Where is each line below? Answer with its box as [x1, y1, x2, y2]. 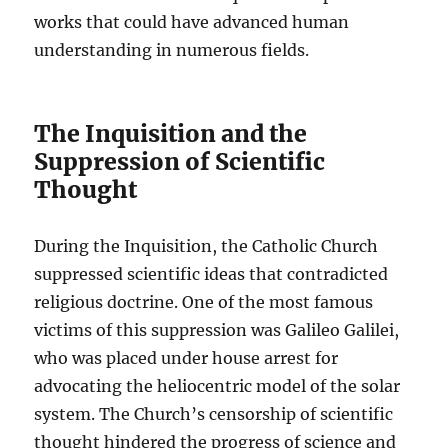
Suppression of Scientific [34, 147, 326, 177]
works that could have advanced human [34, 12, 350, 33]
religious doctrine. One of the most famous [34, 292, 374, 313]
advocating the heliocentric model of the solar [34, 376, 401, 397]
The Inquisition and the [34, 119, 308, 149]
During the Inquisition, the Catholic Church [34, 236, 379, 257]
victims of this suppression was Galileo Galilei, [34, 320, 400, 341]
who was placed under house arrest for [34, 348, 339, 369]
